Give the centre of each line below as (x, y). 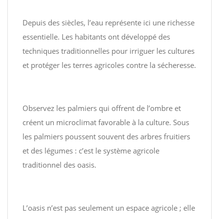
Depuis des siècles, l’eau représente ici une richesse (109, 22)
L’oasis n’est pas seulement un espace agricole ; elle (109, 208)
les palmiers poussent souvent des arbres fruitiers (106, 136)
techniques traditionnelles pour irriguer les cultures (109, 51)
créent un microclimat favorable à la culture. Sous (106, 122)
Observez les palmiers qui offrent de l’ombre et (102, 108)
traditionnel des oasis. (59, 165)
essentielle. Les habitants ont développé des (96, 37)
